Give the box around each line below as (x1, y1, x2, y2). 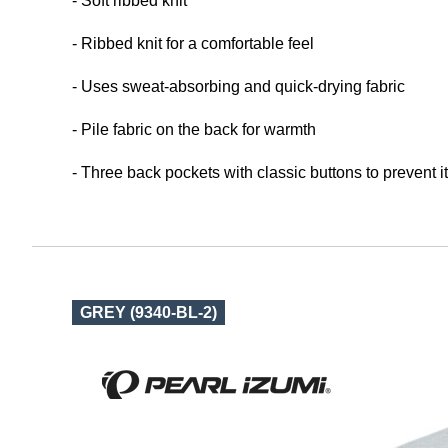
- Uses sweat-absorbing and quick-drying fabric (72, 78, 405, 95)
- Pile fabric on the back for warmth (72, 121, 316, 138)
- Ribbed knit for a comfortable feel (72, 35, 314, 52)
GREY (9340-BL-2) (72, 304, 225, 321)
